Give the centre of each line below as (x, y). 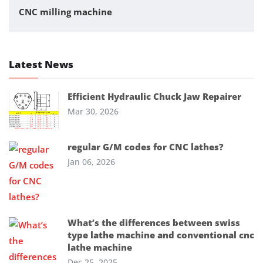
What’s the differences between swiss (154, 222)
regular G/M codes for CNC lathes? (146, 146)
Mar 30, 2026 (93, 112)
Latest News (41, 65)
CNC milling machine (65, 12)
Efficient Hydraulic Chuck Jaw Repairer (154, 97)
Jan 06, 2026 (91, 161)
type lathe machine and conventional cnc (161, 235)
